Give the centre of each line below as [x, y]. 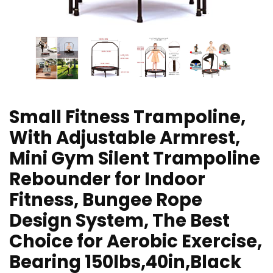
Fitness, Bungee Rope [106, 200]
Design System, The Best [119, 221]
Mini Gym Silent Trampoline [135, 159]
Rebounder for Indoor [107, 179]
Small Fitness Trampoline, [127, 117]
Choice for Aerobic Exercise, [136, 242]
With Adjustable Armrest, [125, 138]
